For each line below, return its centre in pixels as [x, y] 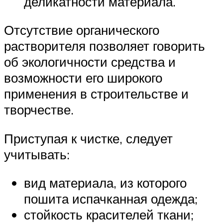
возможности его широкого [83, 78]
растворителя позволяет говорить [105, 46]
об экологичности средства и [90, 62]
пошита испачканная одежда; [111, 199]
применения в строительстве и [96, 94]
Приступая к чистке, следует [88, 138]
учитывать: [37, 154]
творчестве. [39, 110]
